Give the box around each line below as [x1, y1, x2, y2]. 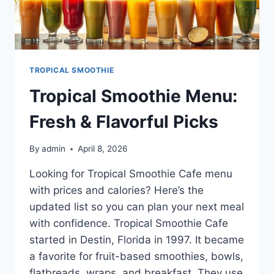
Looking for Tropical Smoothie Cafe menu [29, 168, 232, 180]
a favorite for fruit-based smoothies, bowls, [29, 250, 243, 263]
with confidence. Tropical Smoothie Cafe [29, 217, 228, 230]
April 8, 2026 [78, 144, 128, 154]
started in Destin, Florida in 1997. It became [29, 234, 244, 246]
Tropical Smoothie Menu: [29, 85, 237, 106]
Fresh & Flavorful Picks [29, 111, 218, 132]
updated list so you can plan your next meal [29, 201, 244, 213]
